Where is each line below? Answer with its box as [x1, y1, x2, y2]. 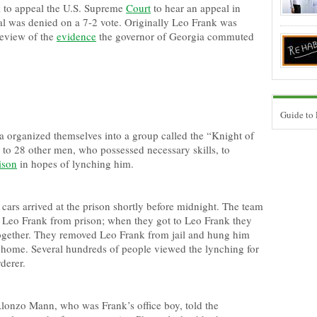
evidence [57, 29, 96, 43]
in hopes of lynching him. [17, 156, 134, 171]
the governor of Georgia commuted [96, 29, 254, 43]
